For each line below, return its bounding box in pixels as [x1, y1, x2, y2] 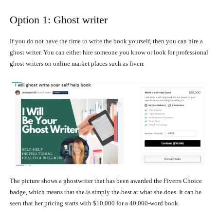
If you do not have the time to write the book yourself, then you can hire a [10, 37, 203, 45]
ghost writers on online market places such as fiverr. [10, 60, 145, 68]
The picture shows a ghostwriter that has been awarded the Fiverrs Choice [10, 177, 202, 185]
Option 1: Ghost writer [10, 14, 108, 26]
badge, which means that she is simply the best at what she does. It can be [10, 188, 201, 196]
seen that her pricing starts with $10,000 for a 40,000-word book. [10, 200, 180, 207]
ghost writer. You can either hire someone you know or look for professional [10, 49, 208, 56]
